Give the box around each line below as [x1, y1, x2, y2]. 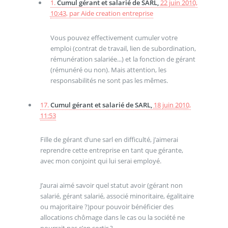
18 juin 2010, [153, 100, 191, 109]
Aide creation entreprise [80, 9, 153, 18]
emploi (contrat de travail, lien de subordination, [50, 44, 196, 53]
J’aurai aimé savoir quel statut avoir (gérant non [40, 180, 183, 190]
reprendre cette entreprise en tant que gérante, [40, 146, 183, 155]
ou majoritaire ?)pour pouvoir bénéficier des [40, 202, 174, 211]
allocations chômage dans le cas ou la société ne [40, 212, 185, 222]
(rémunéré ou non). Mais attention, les [50, 65, 166, 75]
